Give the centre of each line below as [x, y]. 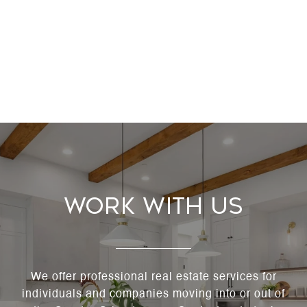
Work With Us [153, 207]
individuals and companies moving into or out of [153, 295]
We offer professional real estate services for [153, 278]
